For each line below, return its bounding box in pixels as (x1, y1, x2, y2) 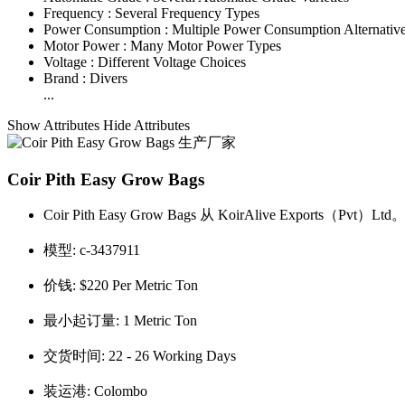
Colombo (94, 383, 147, 400)
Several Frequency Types (115, 5, 259, 21)
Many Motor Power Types (130, 37, 281, 53)
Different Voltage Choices (98, 53, 246, 70)
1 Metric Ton (123, 313, 197, 329)
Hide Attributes (103, 117, 190, 133)
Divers (89, 70, 127, 86)
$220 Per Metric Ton (80, 278, 198, 294)
